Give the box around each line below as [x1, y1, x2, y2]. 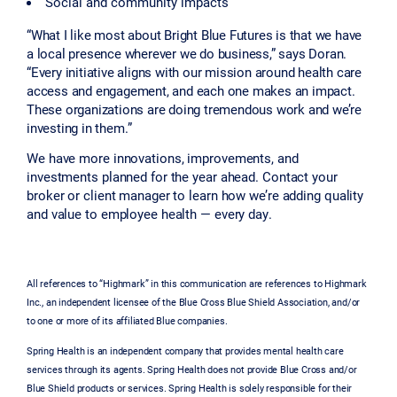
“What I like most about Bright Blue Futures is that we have [27, 26, 362, 44]
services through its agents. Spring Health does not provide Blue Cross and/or [27, 362, 357, 376]
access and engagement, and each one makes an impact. [27, 82, 355, 100]
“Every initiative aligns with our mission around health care [27, 63, 362, 82]
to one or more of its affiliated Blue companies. [27, 313, 237, 327]
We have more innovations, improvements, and [27, 149, 299, 167]
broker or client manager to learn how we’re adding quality [27, 186, 364, 205]
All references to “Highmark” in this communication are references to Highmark [27, 276, 367, 290]
